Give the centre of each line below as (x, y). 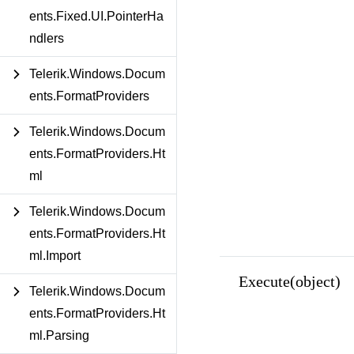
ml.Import (55, 256)
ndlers (47, 38)
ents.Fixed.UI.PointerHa (96, 16)
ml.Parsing (59, 335)
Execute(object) (289, 281)
